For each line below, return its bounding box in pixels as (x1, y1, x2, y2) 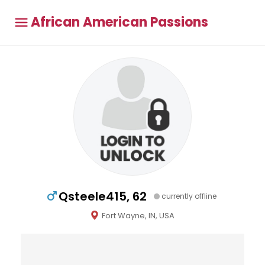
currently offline (161, 191, 216, 201)
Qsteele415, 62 (59, 188, 147, 205)
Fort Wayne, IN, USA (101, 210, 174, 221)
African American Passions (31, 13, 208, 31)
